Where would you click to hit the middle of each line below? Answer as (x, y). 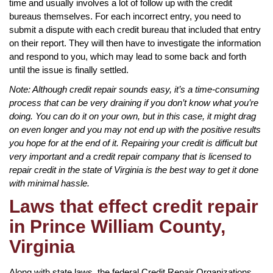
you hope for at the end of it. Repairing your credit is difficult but (133, 143)
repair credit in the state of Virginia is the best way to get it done (134, 169)
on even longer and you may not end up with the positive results (135, 129)
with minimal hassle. (49, 183)
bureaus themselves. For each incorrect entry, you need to (125, 16)
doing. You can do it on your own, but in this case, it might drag (133, 116)
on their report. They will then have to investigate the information (135, 43)
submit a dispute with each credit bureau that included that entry (135, 29)
